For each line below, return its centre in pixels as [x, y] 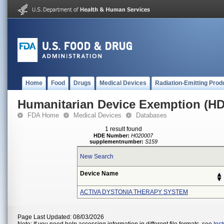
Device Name [99, 173]
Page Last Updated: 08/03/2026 [61, 217]
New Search [97, 156]
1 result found [123, 129]
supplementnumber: [116, 141]
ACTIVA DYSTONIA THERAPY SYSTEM [134, 192]
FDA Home [43, 115]
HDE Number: [112, 135]
